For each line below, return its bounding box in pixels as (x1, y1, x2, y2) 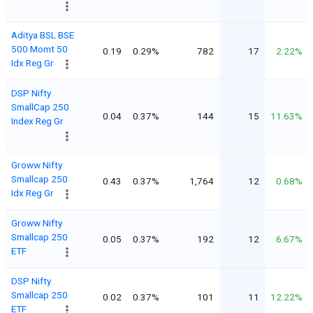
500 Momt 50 (11, 43, 68, 54)
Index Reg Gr (11, 115, 64, 126)
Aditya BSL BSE (11, 29, 74, 41)
